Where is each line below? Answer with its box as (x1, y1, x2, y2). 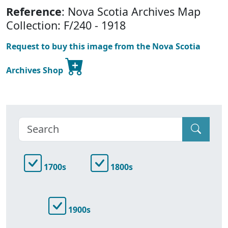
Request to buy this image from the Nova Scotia (6, 40, 201, 52)
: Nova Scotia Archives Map (62, 4, 201, 19)
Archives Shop (6, 64, 65, 76)
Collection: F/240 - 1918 (6, 17, 126, 33)
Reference (6, 4, 62, 19)
